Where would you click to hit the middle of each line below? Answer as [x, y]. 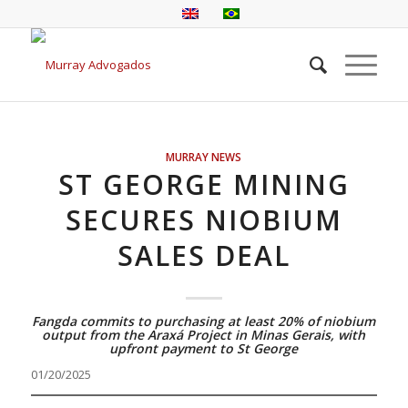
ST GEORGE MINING [204, 184]
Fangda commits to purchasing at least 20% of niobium [204, 321]
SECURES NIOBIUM [204, 220]
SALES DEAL [204, 255]
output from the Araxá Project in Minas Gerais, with [204, 335]
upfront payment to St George [204, 348]
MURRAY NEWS [204, 157]
